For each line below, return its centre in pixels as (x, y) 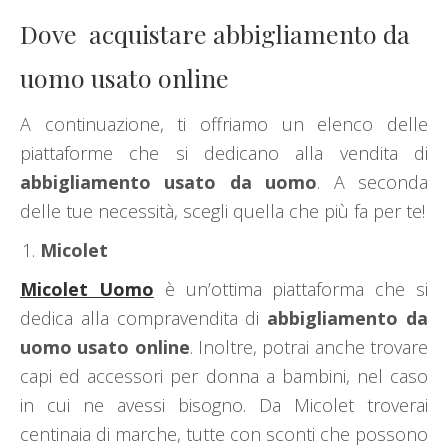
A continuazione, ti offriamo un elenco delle (224, 124)
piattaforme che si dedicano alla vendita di (224, 153)
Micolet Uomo (87, 289)
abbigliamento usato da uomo (169, 182)
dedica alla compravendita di (144, 318)
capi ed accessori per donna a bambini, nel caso (224, 376)
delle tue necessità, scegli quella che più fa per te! (222, 211)
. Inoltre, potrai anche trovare (309, 347)
